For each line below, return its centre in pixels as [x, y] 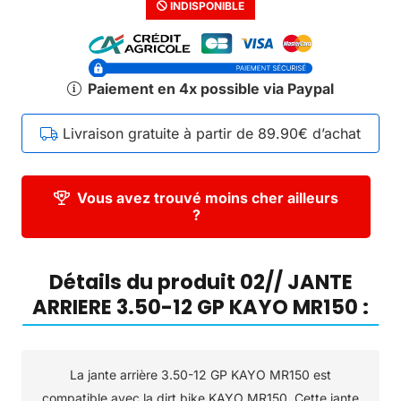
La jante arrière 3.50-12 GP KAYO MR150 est [200, 375]
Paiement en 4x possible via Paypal [210, 89]
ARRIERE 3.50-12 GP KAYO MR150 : [200, 307]
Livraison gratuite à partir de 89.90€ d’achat [212, 134]
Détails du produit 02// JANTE [200, 282]
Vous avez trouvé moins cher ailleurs [208, 198]
